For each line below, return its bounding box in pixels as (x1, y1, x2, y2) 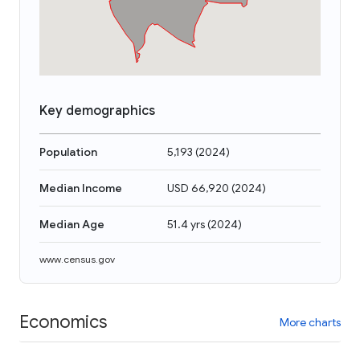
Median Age (39, 217, 104, 231)
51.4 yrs (167, 217, 205, 231)
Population (39, 145, 97, 159)
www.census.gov (39, 253, 115, 265)
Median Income (39, 181, 122, 195)
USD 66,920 (167, 181, 229, 195)
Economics (19, 310, 107, 333)
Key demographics (39, 103, 155, 119)
